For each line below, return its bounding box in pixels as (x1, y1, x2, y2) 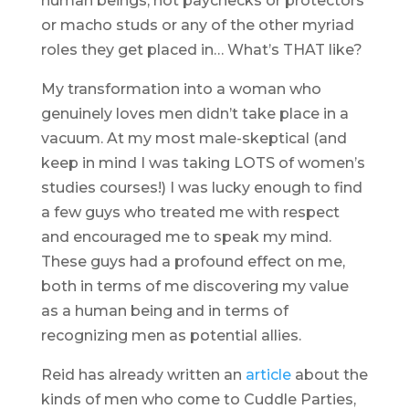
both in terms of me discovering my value (40, 278, 349, 296)
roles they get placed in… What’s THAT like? (40, 41, 362, 59)
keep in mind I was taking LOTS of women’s (40, 154, 365, 173)
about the (290, 366, 368, 384)
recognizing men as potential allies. (40, 327, 301, 345)
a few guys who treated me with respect (40, 204, 340, 222)
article (245, 366, 291, 384)
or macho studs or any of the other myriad (40, 16, 354, 35)
